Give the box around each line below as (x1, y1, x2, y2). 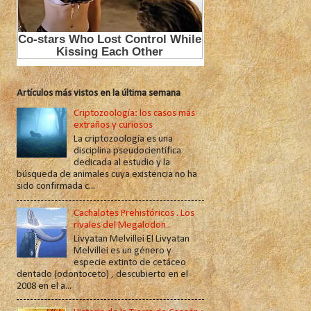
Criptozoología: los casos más (74, 108, 196, 119)
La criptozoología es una (74, 134, 174, 145)
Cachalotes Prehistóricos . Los (74, 208, 195, 219)
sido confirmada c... (16, 181, 95, 192)
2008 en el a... (16, 280, 72, 292)
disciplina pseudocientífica (74, 146, 182, 157)
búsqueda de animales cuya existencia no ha (16, 169, 197, 180)
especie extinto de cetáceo (74, 257, 187, 268)
